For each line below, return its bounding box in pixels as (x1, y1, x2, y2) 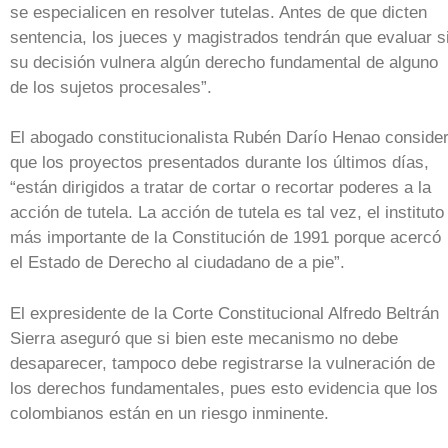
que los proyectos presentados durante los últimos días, (10, 153, 429, 172)
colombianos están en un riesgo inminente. (10, 403, 329, 423)
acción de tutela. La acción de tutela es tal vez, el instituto (10, 203, 444, 222)
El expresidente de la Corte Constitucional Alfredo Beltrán (10, 303, 439, 323)
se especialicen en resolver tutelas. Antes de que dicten (10, 2, 427, 22)
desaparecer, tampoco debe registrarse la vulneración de (10, 353, 435, 373)
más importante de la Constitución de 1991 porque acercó (10, 228, 441, 247)
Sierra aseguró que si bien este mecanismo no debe (10, 328, 398, 348)
